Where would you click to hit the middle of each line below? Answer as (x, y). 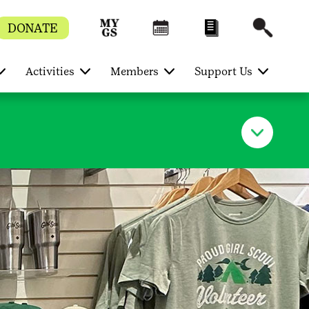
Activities (50, 72)
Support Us (223, 72)
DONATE (33, 28)
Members (134, 72)
